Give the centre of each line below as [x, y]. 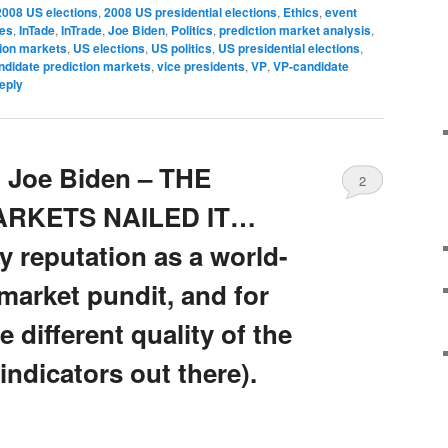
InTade [37, 30]
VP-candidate [311, 66]
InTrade [81, 30]
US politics [181, 48]
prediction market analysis [295, 30]
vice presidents [201, 66]
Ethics [301, 12]
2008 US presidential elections [190, 12]
